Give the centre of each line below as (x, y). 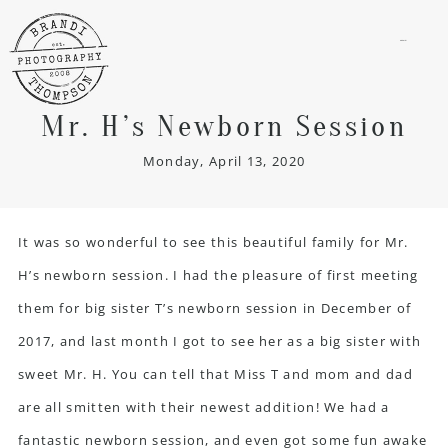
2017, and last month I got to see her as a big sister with (219, 340)
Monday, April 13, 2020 (224, 160)
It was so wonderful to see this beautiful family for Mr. (213, 241)
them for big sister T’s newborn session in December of (214, 307)
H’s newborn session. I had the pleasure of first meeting (218, 274)
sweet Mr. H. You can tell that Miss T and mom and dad (215, 373)
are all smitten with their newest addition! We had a (203, 406)
